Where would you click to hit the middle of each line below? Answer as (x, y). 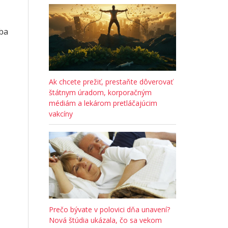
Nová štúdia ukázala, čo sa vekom (105, 220)
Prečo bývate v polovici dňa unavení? (109, 209)
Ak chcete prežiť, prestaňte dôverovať (111, 81)
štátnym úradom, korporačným (100, 92)
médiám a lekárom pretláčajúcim (103, 103)
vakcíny (61, 113)
